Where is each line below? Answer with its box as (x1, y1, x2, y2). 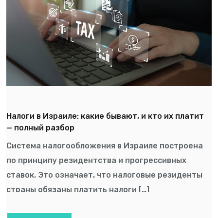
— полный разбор (6, 123, 75, 132)
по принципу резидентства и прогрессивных (6, 155, 187, 165)
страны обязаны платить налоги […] (6, 184, 150, 194)
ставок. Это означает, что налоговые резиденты (6, 170, 203, 180)
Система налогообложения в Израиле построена (6, 141, 203, 150)
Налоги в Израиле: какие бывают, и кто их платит (6, 111, 204, 121)
